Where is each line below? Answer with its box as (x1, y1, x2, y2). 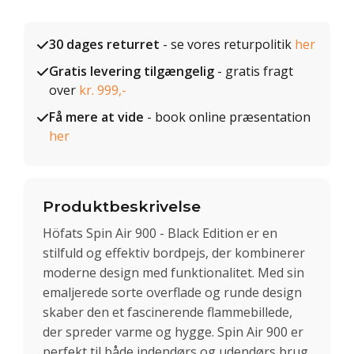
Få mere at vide (49, 108, 144, 126)
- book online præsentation (144, 108, 311, 126)
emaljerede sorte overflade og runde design (43, 283, 302, 301)
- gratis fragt (214, 62, 293, 80)
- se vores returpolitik (160, 36, 295, 53)
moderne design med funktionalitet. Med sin (43, 263, 304, 281)
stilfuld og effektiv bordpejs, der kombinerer (43, 243, 305, 262)
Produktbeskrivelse (43, 197, 201, 216)
